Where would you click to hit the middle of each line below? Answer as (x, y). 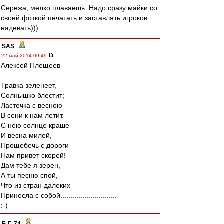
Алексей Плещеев (31, 65)
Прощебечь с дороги (35, 145)
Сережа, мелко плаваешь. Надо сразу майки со (79, 8)
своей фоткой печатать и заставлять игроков (74, 18)
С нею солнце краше (35, 125)
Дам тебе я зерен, (31, 165)
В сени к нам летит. (32, 115)
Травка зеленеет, (29, 85)
